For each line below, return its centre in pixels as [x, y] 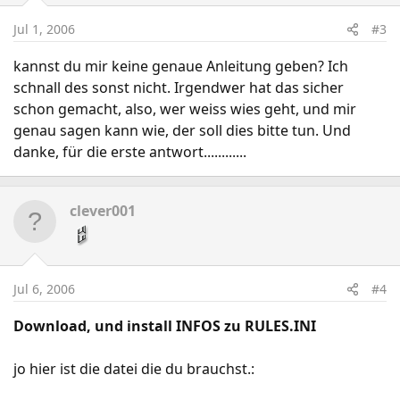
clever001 [103, 211]
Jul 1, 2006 [44, 29]
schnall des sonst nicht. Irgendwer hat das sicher [179, 87]
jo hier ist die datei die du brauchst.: [134, 369]
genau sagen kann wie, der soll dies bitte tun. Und [182, 130]
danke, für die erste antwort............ [130, 152]
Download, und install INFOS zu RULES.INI [165, 326]
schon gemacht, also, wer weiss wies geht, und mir [185, 109]
